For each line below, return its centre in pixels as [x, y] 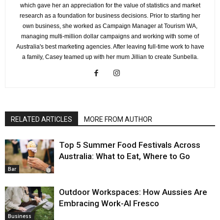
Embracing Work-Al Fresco [109, 204]
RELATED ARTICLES [41, 120]
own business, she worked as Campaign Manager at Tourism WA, [110, 26]
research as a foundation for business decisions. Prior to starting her [110, 16]
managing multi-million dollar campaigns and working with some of [110, 37]
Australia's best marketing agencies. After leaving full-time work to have [110, 47]
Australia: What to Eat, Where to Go [124, 156]
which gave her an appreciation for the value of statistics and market [110, 6]
